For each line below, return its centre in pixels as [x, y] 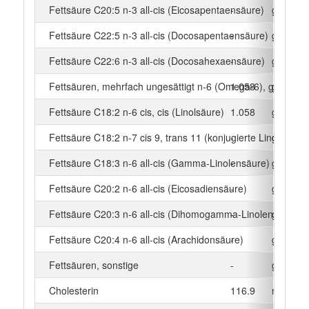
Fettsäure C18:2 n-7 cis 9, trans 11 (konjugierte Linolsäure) [178, 137]
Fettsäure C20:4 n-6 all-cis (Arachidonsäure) [146, 239]
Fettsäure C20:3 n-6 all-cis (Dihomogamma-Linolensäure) [175, 213]
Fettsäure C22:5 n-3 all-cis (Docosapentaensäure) [158, 35]
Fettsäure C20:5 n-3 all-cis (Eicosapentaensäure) [156, 9]
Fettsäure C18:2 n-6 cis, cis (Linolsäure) [136, 111]
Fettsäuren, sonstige [93, 265]
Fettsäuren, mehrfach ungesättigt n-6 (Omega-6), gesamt [175, 86]
